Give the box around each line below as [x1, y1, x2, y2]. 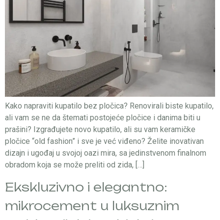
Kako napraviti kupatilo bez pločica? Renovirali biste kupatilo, [5, 101, 214, 110]
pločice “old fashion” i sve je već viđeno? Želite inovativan [5, 136, 204, 146]
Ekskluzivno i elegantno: [5, 180, 167, 195]
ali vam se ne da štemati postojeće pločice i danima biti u [5, 112, 200, 122]
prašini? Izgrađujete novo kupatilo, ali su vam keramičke [5, 124, 195, 134]
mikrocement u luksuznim [5, 198, 179, 214]
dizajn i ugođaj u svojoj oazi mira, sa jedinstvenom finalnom [5, 148, 206, 158]
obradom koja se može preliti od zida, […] [5, 160, 144, 169]
